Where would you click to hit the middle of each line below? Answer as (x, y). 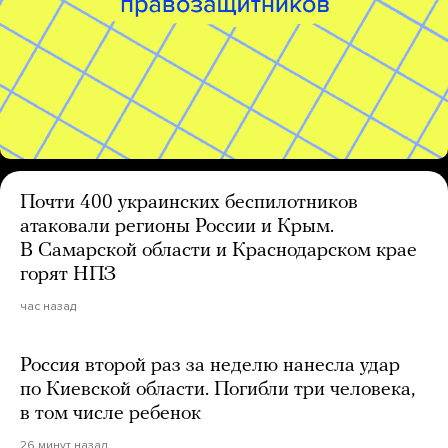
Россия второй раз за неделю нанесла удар (210, 365)
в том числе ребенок (110, 413)
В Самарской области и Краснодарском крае (218, 250)
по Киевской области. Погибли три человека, (217, 389)
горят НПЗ (68, 274)
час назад (48, 305)
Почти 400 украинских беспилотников (189, 202)
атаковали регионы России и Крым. (177, 226)
